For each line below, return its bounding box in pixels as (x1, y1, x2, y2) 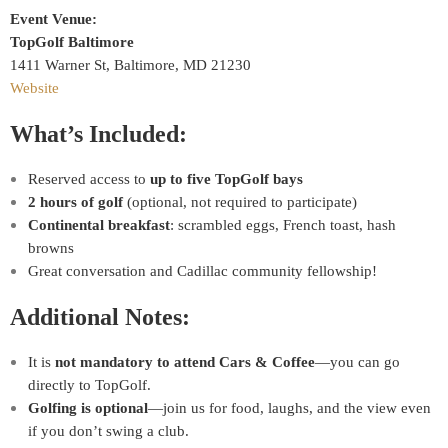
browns (28, 239, 74, 256)
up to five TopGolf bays (150, 170, 303, 187)
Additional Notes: (10, 304, 190, 331)
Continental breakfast (28, 216, 170, 233)
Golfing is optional (28, 399, 148, 416)
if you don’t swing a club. (28, 422, 189, 439)
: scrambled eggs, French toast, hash (170, 216, 396, 233)
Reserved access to (28, 170, 150, 187)
